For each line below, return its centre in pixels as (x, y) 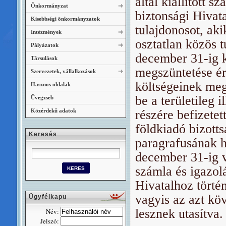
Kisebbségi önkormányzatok (65, 19)
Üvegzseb (42, 97)
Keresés (43, 134)
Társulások (44, 58)
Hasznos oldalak (51, 84)
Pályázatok (45, 45)
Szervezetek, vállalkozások (63, 71)
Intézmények (46, 32)
